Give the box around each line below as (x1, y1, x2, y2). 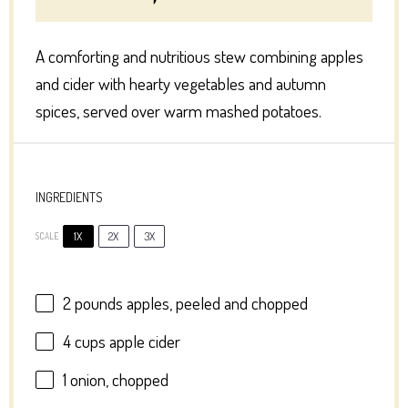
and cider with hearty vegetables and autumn (35, 72, 326, 96)
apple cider (105, 330, 180, 353)
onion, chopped (66, 367, 168, 391)
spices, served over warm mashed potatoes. (35, 99, 321, 123)
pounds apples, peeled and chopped (70, 291, 308, 315)
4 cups (62, 330, 106, 353)
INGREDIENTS (35, 189, 103, 206)
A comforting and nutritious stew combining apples (35, 45, 363, 68)
